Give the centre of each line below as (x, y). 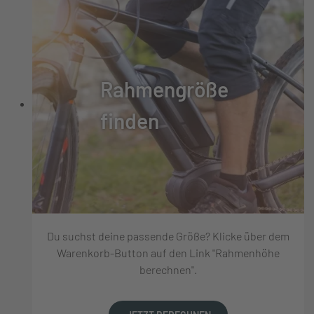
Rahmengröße (164, 89)
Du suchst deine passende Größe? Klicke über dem (168, 235)
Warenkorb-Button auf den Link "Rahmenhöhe (168, 252)
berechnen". (168, 269)
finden (130, 120)
